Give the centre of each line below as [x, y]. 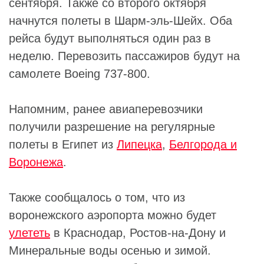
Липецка [139, 145]
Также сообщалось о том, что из [97, 198]
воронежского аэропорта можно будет [113, 215]
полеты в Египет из [63, 145]
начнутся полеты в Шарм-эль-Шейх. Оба [121, 21]
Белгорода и [203, 145]
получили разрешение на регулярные [112, 127]
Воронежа [36, 162]
